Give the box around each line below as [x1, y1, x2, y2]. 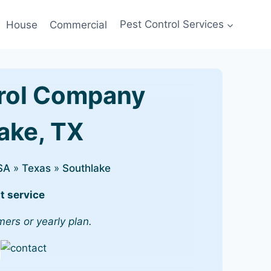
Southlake [62, 162, 111, 174]
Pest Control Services [119, 18, 224, 30]
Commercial [50, 18, 108, 30]
